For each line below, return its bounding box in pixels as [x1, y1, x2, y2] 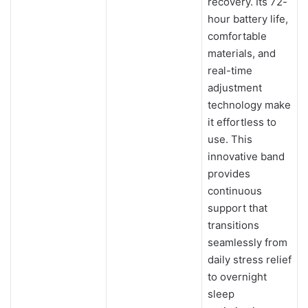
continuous [207, 184, 262, 197]
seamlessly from [207, 235, 287, 249]
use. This [207, 132, 252, 146]
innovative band [207, 149, 285, 163]
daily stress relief [207, 252, 291, 266]
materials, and [207, 46, 276, 60]
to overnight [207, 269, 267, 283]
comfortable [207, 29, 267, 43]
